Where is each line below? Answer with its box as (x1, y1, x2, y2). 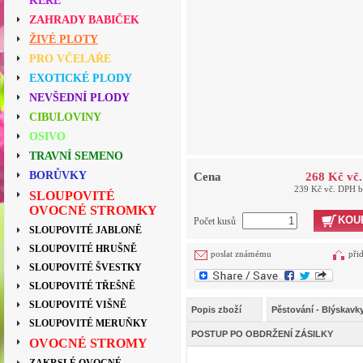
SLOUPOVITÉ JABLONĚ (29, 224, 142, 236)
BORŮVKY (29, 169, 87, 181)
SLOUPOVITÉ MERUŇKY (29, 318, 147, 329)
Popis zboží (191, 305, 241, 315)
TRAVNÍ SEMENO (29, 150, 123, 162)
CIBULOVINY (29, 111, 101, 123)
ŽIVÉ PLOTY (29, 33, 98, 45)
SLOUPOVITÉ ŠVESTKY (29, 262, 142, 273)
